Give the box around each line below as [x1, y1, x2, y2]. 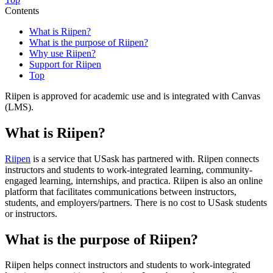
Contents [5, 5, 39, 16]
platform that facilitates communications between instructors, [5, 186, 236, 197]
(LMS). [5, 101, 34, 112]
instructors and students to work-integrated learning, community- [5, 164, 252, 175]
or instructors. [5, 208, 60, 219]
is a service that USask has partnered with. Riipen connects [30, 153, 259, 164]
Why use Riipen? [29, 48, 96, 58]
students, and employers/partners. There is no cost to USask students [5, 197, 267, 208]
